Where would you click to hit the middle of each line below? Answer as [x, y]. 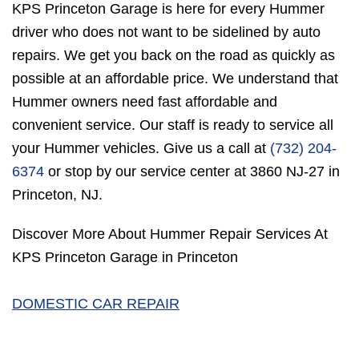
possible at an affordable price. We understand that [175, 79]
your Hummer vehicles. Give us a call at [141, 149]
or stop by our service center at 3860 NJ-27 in [192, 172]
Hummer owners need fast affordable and [145, 102]
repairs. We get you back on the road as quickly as [173, 56]
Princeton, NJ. [57, 195]
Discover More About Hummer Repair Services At [170, 234]
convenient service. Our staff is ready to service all [173, 125]
